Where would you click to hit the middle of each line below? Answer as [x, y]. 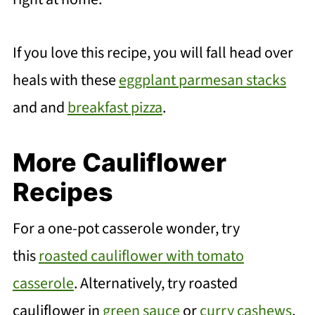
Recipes [63, 192]
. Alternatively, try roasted [155, 283]
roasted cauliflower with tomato [141, 256]
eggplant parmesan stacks [202, 80]
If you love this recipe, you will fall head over [153, 52]
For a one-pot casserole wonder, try [126, 228]
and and [40, 107]
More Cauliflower [119, 162]
